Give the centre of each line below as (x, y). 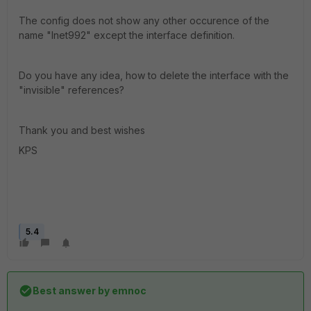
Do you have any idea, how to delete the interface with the (154, 75)
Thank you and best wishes (82, 130)
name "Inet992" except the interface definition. (127, 35)
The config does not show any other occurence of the (144, 20)
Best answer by (71, 291)
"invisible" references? (72, 90)
